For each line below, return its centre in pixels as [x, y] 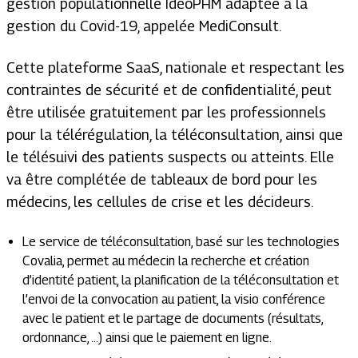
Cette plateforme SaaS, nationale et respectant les [175, 68]
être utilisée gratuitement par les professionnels [166, 112]
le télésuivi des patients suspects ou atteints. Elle [170, 157]
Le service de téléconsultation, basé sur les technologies [181, 242]
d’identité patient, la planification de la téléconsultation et [181, 280]
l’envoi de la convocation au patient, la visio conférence [174, 299]
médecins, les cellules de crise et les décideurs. [160, 202]
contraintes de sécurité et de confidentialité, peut [169, 90]
